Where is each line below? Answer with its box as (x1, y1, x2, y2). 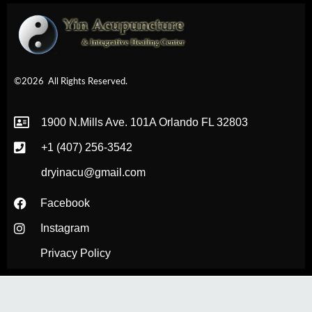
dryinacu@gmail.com (40, 166, 146, 178)
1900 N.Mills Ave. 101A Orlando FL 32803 (40, 116, 248, 128)
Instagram (40, 221, 89, 234)
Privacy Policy (40, 247, 111, 259)
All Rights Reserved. (48, 77, 127, 87)
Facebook (40, 196, 90, 209)
